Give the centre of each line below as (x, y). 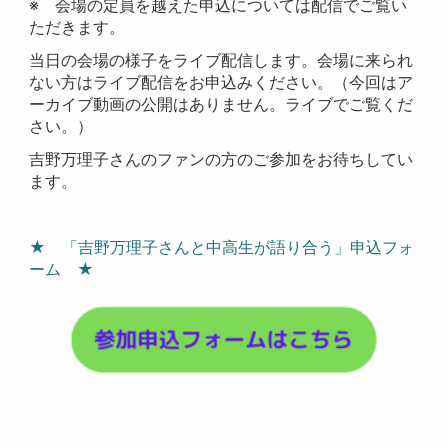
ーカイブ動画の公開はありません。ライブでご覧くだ (221, 104)
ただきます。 (77, 27)
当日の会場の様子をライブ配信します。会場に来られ (221, 60)
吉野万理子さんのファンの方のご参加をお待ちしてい (221, 159)
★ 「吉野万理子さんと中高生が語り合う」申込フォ (222, 247)
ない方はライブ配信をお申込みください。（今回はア (221, 82)
